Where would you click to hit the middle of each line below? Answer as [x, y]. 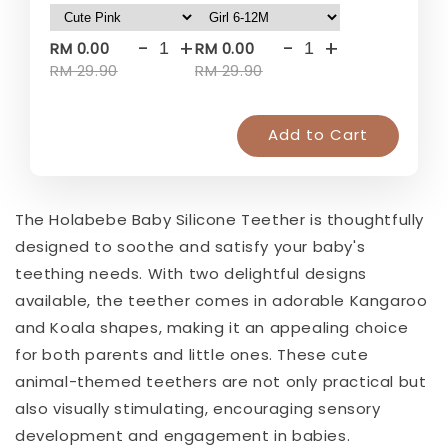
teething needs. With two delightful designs [191, 274]
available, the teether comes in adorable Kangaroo [221, 301]
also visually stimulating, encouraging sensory [198, 409]
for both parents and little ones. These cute [192, 355]
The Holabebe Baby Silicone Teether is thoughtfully [220, 220]
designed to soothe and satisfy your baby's [190, 247]
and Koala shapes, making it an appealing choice [212, 328]
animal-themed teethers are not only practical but [221, 382]
